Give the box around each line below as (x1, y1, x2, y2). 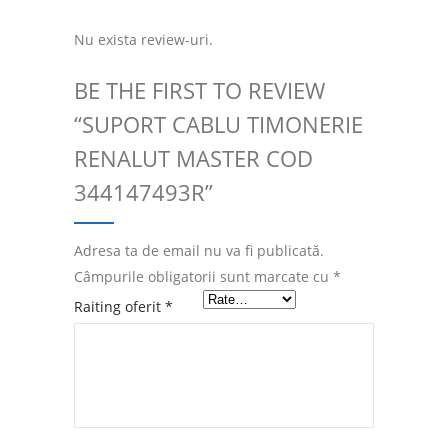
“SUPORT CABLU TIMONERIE (74, 108, 363, 139)
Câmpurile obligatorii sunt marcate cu (74, 266, 333, 286)
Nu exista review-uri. (74, 29, 213, 49)
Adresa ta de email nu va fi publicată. (74, 240, 324, 260)
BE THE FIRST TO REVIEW (74, 74, 325, 105)
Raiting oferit (74, 296, 165, 316)
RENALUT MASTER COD (74, 142, 313, 173)
